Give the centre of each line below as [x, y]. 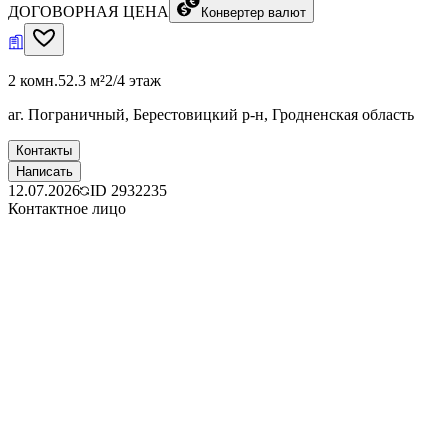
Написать [44, 171]
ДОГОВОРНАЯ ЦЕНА [88, 11]
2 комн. [33, 80]
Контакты [44, 150]
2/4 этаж [133, 80]
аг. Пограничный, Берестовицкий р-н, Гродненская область [211, 114]
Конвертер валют [253, 12]
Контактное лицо [67, 208]
